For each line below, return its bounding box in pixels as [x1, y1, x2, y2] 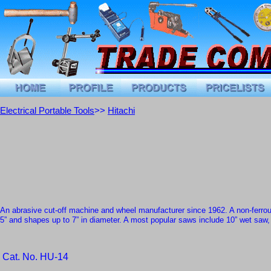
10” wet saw [226, 215, 267, 224]
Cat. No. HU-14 [2, 252, 68, 263]
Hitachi [108, 105, 135, 116]
